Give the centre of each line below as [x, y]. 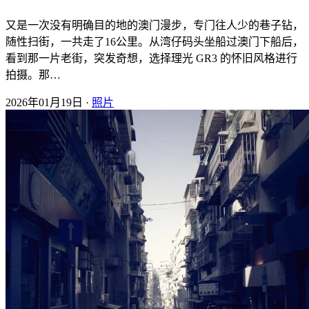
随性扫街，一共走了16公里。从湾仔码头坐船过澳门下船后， [154, 41]
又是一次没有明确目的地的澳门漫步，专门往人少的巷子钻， [154, 25]
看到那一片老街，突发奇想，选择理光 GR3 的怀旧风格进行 [151, 58]
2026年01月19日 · [49, 102]
